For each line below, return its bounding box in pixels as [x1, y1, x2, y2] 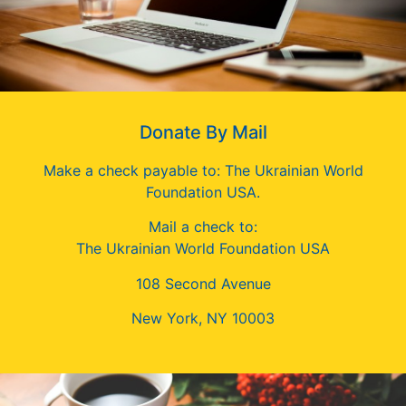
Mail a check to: [149, 217, 257, 237]
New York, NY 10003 [131, 308, 275, 327]
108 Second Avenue [135, 274, 271, 293]
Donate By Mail [139, 121, 267, 143]
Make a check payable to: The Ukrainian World [43, 160, 363, 179]
